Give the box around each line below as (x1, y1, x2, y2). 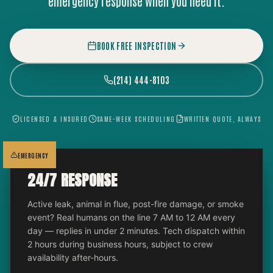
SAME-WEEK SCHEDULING (96, 114, 175, 123)
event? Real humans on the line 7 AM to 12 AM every (27, 212, 235, 222)
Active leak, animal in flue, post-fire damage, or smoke (27, 199, 244, 209)
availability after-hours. (27, 252, 118, 263)
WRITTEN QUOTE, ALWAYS (183, 114, 261, 123)
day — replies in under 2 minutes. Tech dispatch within (27, 225, 245, 236)
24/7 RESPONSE (27, 169, 118, 191)
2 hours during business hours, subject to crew (27, 239, 213, 249)
